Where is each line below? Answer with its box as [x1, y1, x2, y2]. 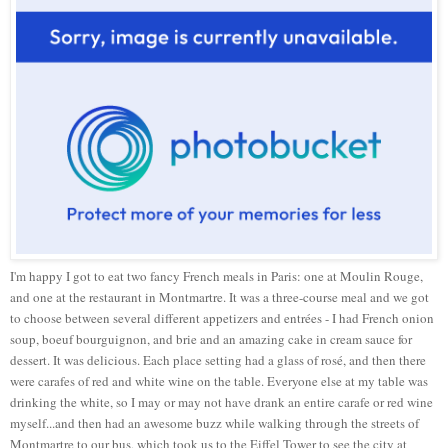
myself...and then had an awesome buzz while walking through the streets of [10, 414, 419, 433]
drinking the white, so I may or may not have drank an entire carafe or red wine [10, 393, 433, 412]
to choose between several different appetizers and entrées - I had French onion [10, 309, 434, 328]
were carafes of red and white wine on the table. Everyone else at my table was [10, 372, 428, 391]
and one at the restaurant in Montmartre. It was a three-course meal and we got [10, 288, 429, 307]
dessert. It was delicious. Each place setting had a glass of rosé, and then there [10, 351, 426, 370]
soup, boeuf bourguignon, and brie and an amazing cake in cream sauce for [10, 330, 412, 349]
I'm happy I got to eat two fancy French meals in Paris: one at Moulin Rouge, [10, 267, 423, 286]
